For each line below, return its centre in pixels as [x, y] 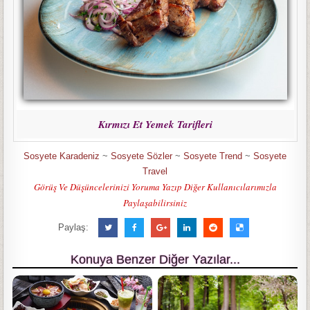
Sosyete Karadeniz [62, 156]
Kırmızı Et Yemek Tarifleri [155, 124]
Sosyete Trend [213, 156]
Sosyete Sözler [142, 156]
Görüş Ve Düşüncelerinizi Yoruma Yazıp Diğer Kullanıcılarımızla [155, 187]
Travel [155, 171]
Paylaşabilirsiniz [155, 203]
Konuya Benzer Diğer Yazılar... [155, 259]
